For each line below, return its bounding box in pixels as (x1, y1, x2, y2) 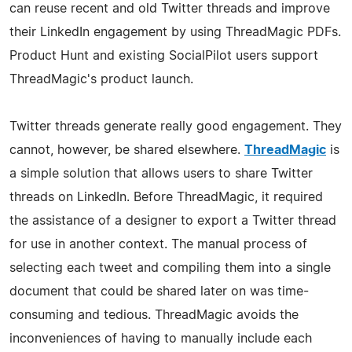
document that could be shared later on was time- (9, 284, 309, 298)
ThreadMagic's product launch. (9, 72, 193, 86)
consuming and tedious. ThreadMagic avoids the (9, 308, 299, 321)
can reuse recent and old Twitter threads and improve (9, 2, 330, 15)
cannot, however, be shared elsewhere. (9, 143, 244, 156)
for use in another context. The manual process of (9, 237, 307, 251)
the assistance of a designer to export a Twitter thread (9, 214, 336, 227)
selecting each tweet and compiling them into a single (9, 261, 331, 274)
